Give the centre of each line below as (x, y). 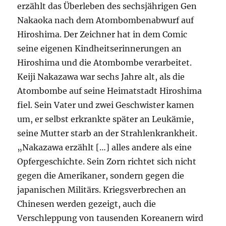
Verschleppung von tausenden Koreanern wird (110, 218)
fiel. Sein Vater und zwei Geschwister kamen (106, 105)
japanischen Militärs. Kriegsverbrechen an (102, 189)
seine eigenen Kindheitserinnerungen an (100, 48)
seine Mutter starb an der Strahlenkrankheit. (107, 133)
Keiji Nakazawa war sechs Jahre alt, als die (101, 76)
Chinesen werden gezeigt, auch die (87, 204)
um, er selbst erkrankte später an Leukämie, (106, 119)
